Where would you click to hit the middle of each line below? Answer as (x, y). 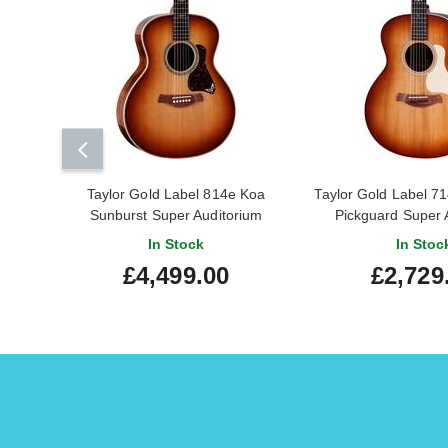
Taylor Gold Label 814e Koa (176, 193)
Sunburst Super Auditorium (176, 214)
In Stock (176, 243)
